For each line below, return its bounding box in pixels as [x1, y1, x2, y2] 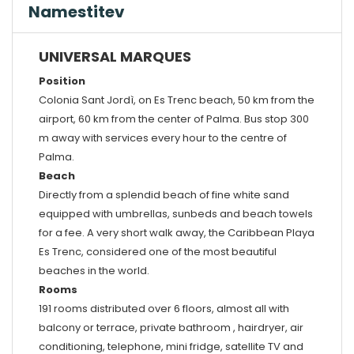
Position [38, 73, 85, 88]
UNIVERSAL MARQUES [38, 46, 191, 66]
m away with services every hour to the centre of [38, 130, 287, 145]
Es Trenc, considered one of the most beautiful [38, 243, 277, 259]
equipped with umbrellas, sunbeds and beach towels [38, 205, 313, 221]
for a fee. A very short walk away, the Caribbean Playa [38, 224, 314, 240]
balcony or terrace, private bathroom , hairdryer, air [38, 319, 303, 335]
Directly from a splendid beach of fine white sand [38, 186, 289, 202]
